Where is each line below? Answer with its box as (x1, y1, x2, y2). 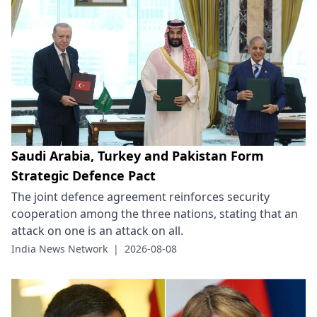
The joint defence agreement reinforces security (11, 189, 270, 205)
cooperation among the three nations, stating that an (11, 206, 298, 222)
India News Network (11, 242, 108, 256)
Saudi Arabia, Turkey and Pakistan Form (11, 147, 264, 165)
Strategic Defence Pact (11, 167, 156, 185)
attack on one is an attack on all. (11, 223, 183, 239)
